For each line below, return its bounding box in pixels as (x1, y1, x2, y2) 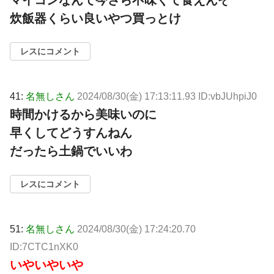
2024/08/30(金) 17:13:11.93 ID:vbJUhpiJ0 (77, 91, 257, 102)
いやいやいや (10, 258, 83, 272)
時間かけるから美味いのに (10, 108, 157, 122)
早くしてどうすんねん (10, 126, 132, 140)
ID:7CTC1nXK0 (10, 242, 78, 253)
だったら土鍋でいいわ (10, 144, 132, 158)
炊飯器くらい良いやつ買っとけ (10, 12, 181, 26)
